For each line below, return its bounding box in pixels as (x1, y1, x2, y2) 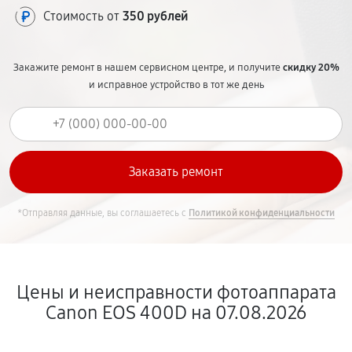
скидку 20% (282, 61, 339, 74)
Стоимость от (43, 9, 123, 24)
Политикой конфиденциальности (189, 207, 335, 218)
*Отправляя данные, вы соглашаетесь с (17, 207, 189, 218)
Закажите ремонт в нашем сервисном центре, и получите (13, 61, 283, 74)
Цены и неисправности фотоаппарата (16, 281, 336, 303)
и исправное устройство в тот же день (88, 79, 264, 91)
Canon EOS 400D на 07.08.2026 (46, 302, 306, 324)
